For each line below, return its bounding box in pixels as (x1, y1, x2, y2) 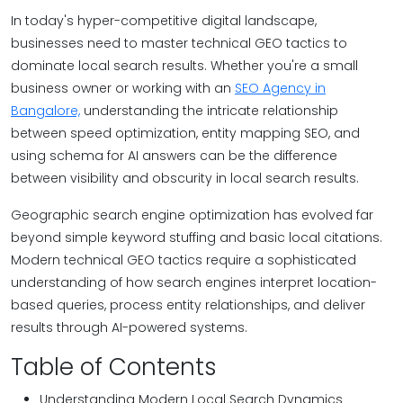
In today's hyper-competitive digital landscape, (11, 12, 317, 30)
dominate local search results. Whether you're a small (11, 57, 358, 75)
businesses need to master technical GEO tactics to (11, 34, 347, 52)
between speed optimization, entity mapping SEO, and (11, 124, 360, 142)
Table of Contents (11, 351, 217, 383)
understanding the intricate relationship (80, 102, 338, 120)
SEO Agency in (235, 79, 326, 97)
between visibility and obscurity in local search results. (11, 169, 359, 187)
